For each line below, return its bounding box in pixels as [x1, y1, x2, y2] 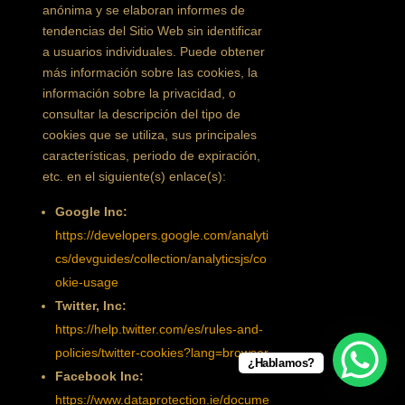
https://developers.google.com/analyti [55, 228, 269, 242]
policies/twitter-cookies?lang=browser [55, 345, 269, 360]
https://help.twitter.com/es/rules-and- [55, 322, 264, 336]
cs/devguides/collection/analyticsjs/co [55, 251, 268, 266]
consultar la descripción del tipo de [42, 107, 241, 121]
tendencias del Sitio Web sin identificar [42, 24, 263, 38]
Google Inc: [55, 204, 128, 219]
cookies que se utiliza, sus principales [42, 127, 258, 142]
